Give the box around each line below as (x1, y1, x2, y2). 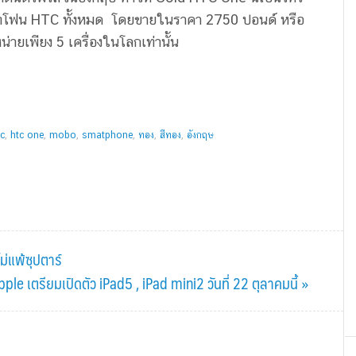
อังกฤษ (187, 130, 214, 141)
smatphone (82, 130, 133, 141)
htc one (10, 130, 44, 141)
